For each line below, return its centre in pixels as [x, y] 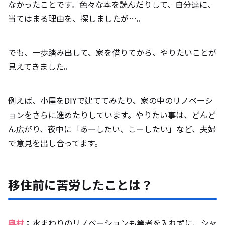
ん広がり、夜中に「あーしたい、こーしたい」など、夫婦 [112, 129]
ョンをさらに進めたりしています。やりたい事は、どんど [112, 115]
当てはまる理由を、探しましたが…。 [77, 18]
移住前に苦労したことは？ [82, 185]
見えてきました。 [41, 67]
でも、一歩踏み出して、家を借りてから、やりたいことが [112, 52]
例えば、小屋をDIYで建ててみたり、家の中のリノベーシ [110, 101]
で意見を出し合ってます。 [55, 143]
